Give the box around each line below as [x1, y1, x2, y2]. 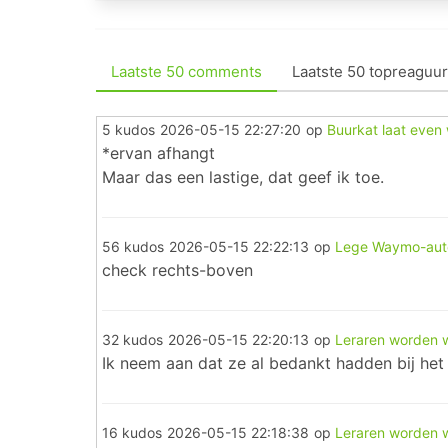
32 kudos [102, 331, 163, 348]
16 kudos [102, 424, 162, 441]
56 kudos [102, 238, 164, 255]
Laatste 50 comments [111, 61, 262, 81]
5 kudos [102, 121, 155, 138]
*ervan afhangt [102, 143, 215, 163]
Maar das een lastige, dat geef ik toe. [102, 167, 384, 187]
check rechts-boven [102, 260, 253, 280]
